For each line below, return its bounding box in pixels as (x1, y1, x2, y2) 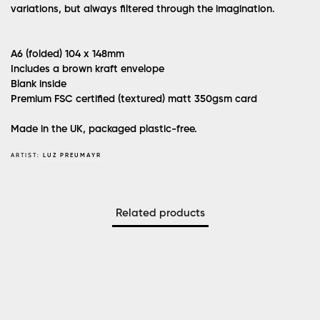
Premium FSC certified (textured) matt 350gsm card (11, 94, 257, 105)
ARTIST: (11, 151, 43, 159)
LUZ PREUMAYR (43, 152, 101, 159)
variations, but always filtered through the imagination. (11, 4, 275, 15)
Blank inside (11, 79, 66, 90)
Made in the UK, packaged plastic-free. (11, 124, 200, 135)
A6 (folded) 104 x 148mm (11, 49, 124, 60)
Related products (115, 208, 205, 219)
